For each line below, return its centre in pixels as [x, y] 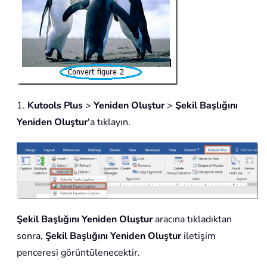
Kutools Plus [56, 105]
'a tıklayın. [109, 122]
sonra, [31, 236]
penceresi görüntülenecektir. [78, 252]
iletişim [198, 236]
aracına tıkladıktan [192, 219]
